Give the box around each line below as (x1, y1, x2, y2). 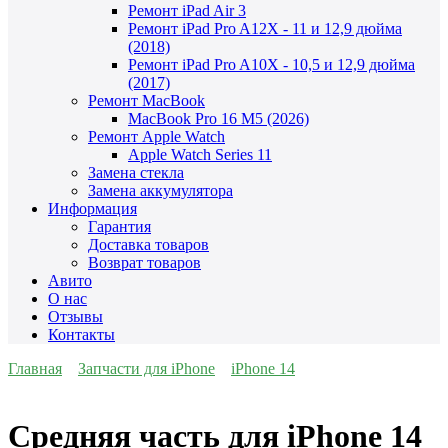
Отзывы (48, 308, 103, 326)
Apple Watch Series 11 (128, 146, 272, 164)
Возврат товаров (88, 254, 201, 272)
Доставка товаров (88, 236, 209, 254)
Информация (48, 200, 137, 218)
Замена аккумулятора (88, 182, 233, 200)
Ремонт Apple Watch (88, 128, 225, 146)
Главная (8, 360, 62, 378)
